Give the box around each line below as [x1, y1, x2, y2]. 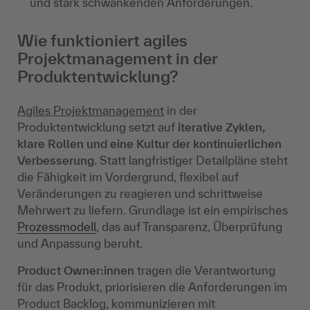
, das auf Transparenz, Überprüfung [96, 220, 282, 234]
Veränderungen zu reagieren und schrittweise [17, 187, 263, 201]
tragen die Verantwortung [134, 264, 275, 277]
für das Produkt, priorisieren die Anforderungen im [17, 280, 287, 294]
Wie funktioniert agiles [17, 31, 188, 51]
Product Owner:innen [17, 264, 134, 277]
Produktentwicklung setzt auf [17, 120, 178, 134]
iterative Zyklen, [178, 120, 266, 134]
